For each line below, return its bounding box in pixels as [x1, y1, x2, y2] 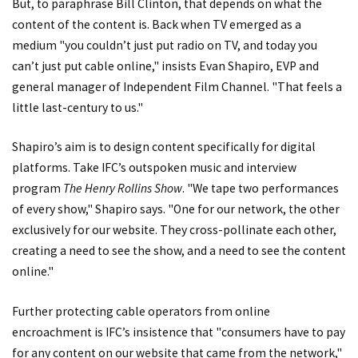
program [12, 181, 63, 197]
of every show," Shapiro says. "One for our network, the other [12, 201, 340, 217]
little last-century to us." [12, 99, 143, 115]
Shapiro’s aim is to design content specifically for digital [12, 139, 316, 155]
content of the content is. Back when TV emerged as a [12, 16, 301, 32]
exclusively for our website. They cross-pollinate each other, [12, 222, 336, 238]
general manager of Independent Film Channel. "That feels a [12, 78, 342, 94]
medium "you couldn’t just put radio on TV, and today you [12, 37, 317, 53]
